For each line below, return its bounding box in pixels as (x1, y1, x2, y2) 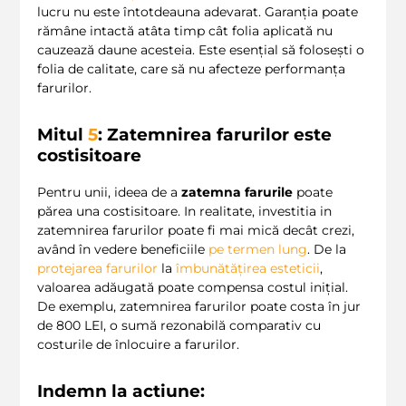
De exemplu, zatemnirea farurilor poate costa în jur (37, 298, 361, 315)
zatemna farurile (181, 184, 293, 201)
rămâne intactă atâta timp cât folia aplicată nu (37, 23, 333, 40)
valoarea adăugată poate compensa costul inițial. (37, 279, 348, 296)
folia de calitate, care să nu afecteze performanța (37, 61, 345, 78)
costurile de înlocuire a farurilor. (37, 336, 239, 353)
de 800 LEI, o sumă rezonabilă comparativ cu (37, 317, 321, 334)
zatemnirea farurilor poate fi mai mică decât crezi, (37, 222, 354, 239)
